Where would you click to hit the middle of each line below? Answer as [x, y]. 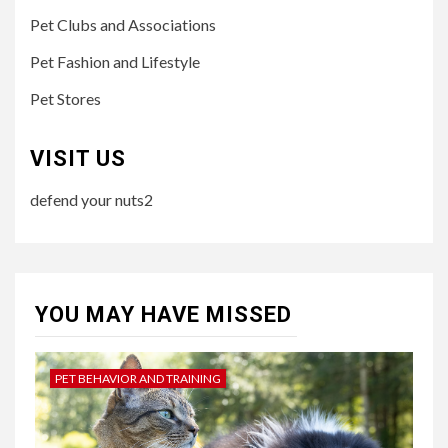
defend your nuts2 [91, 199]
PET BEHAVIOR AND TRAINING [138, 378]
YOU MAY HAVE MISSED [163, 314]
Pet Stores [65, 98]
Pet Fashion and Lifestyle [115, 61]
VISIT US [78, 158]
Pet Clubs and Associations [123, 24]
